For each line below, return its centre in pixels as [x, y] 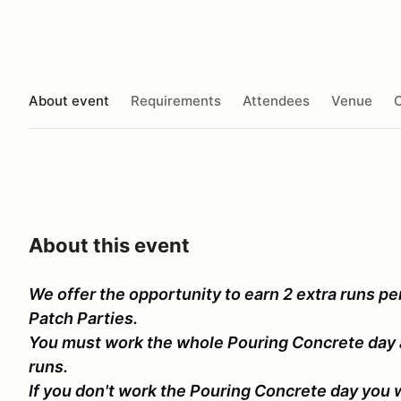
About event [69, 100]
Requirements [176, 100]
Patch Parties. [83, 318]
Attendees [276, 100]
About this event [109, 245]
